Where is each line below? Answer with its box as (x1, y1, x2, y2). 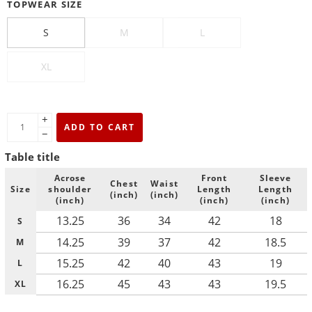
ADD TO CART (64, 120, 135, 133)
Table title (5, 149, 60, 164)
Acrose (54, 173, 86, 183)
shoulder (48, 184, 92, 194)
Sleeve (259, 173, 292, 183)
